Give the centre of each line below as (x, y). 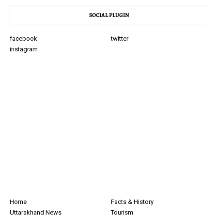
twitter (120, 39)
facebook (23, 39)
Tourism (122, 212)
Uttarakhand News (36, 212)
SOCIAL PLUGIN (109, 15)
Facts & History (132, 202)
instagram (24, 49)
